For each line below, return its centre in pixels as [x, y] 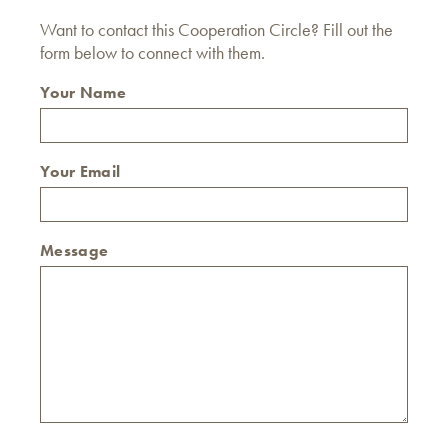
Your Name [83, 92]
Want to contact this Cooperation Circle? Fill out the [216, 29]
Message [74, 250]
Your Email [80, 171]
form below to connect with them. [152, 52]
